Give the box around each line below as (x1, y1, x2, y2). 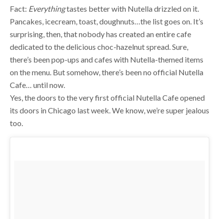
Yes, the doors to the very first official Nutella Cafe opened (10, 76, 205, 86)
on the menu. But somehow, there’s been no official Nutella (10, 50, 203, 60)
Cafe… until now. (10, 63, 65, 73)
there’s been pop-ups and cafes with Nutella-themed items (10, 38, 203, 47)
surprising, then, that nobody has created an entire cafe (10, 12, 191, 22)
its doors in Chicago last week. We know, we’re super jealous (10, 88, 209, 98)
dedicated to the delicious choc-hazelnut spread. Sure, (10, 25, 188, 35)
